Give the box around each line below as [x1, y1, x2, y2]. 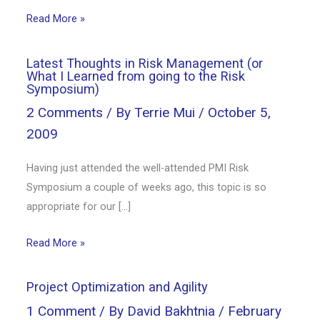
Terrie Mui [134, 104, 199, 121]
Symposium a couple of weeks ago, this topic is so [26, 181, 267, 194]
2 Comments [26, 104, 104, 121]
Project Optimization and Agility [26, 279, 209, 295]
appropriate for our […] [26, 200, 131, 214]
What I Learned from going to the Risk [26, 68, 246, 84]
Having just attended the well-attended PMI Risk [26, 161, 249, 175]
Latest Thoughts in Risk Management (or [26, 55, 264, 71]
